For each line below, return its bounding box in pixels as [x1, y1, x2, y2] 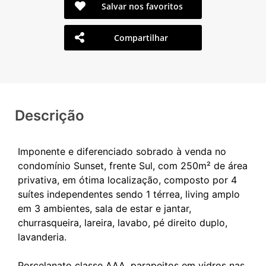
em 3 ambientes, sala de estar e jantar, [18, 202, 191, 214]
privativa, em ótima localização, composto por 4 [18, 173, 237, 186]
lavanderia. [18, 230, 66, 243]
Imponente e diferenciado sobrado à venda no [18, 145, 226, 157]
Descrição [15, 106, 84, 124]
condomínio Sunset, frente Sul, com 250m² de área [18, 159, 248, 172]
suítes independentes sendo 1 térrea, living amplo [18, 188, 240, 200]
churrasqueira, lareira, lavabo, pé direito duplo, [18, 216, 227, 229]
